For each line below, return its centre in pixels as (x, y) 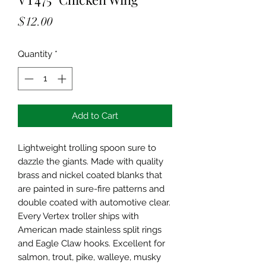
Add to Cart (95, 115)
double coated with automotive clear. (94, 202)
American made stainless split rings (90, 229)
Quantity (35, 54)
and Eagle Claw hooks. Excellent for (91, 243)
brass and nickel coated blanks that (90, 175)
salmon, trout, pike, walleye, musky (89, 257)
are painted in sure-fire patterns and (91, 189)
